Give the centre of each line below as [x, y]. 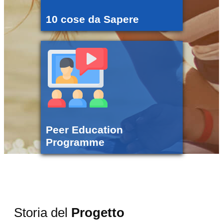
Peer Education [84, 130]
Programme [76, 143]
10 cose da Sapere [92, 20]
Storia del [43, 213]
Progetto [98, 213]
